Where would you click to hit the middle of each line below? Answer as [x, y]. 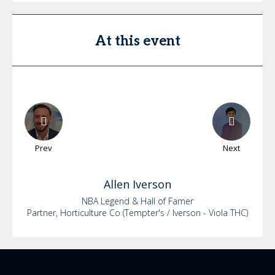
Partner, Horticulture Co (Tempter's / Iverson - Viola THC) [137, 213]
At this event [137, 41]
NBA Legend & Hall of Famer [137, 201]
